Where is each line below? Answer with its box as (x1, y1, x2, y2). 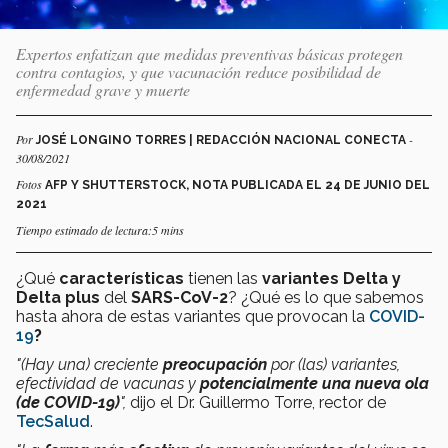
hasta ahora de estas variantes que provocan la (16, 306, 365, 326)
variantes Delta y (262, 268, 401, 288)
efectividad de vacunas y (16, 373, 200, 393)
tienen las (188, 268, 262, 288)
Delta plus (16, 287, 104, 307)
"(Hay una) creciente (16, 354, 163, 374)
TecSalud (16, 411, 90, 431)
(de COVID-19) (16, 392, 120, 412)
